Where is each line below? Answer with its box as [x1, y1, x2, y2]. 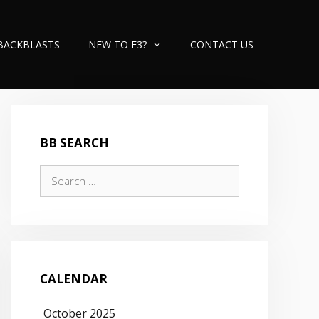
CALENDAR [40, 271, 108, 287]
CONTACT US [190, 38, 253, 51]
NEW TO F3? [88, 38, 147, 51]
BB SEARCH [40, 135, 109, 151]
